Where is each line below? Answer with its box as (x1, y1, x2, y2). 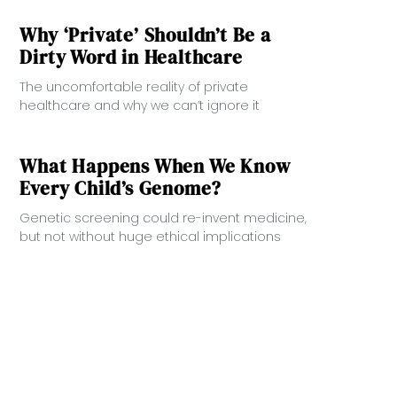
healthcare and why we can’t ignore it (19, 96, 261, 114)
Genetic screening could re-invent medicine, (19, 208, 307, 227)
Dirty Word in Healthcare (19, 43, 243, 70)
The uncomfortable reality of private (19, 77, 249, 96)
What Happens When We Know (19, 152, 291, 179)
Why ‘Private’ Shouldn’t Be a (19, 21, 271, 48)
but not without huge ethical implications (19, 227, 282, 245)
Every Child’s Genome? (19, 175, 222, 201)
